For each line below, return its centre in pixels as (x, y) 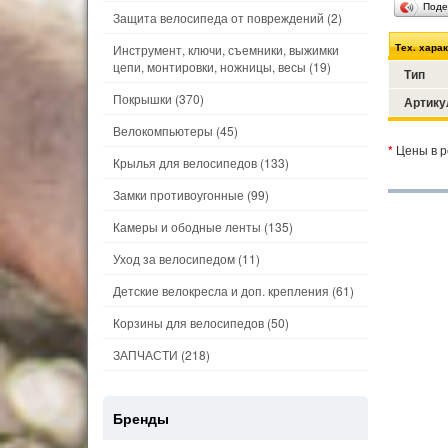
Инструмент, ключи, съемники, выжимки (226, 49)
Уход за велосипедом (174, 258)
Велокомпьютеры (163, 130)
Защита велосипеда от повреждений (218, 17)
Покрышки (142, 98)
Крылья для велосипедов (185, 162)
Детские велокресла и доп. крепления (221, 290)
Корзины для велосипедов (188, 322)
